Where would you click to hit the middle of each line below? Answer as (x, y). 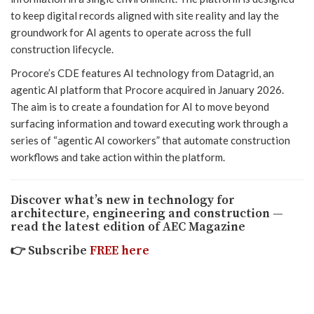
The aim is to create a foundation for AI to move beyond (140, 106)
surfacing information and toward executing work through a (149, 123)
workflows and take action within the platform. (118, 157)
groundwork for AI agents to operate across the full (131, 32)
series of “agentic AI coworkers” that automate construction (150, 140)
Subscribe (59, 251)
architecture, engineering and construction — (147, 213)
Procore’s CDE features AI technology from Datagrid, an (142, 73)
